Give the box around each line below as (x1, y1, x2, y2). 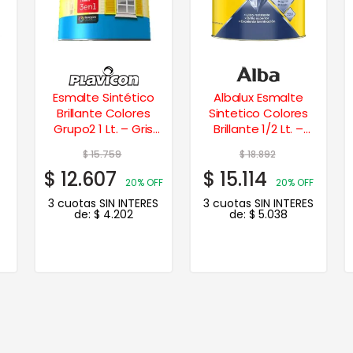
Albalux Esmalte (214, 88, 303, 106)
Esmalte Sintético (53, 88, 154, 106)
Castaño (232, 136, 284, 153)
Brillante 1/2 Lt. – (213, 120, 303, 137)
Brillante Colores (57, 104, 150, 121)
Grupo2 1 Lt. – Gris (54, 120, 154, 137)
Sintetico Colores (208, 104, 309, 121)
